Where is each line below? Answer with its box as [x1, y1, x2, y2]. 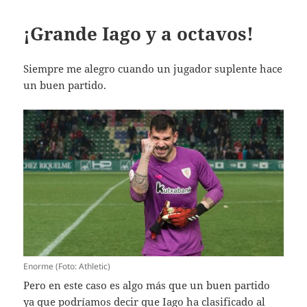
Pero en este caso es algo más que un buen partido [23, 278, 271, 292]
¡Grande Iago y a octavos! [23, 21, 254, 46]
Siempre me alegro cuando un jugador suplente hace [23, 61, 283, 75]
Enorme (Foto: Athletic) [23, 260, 111, 272]
